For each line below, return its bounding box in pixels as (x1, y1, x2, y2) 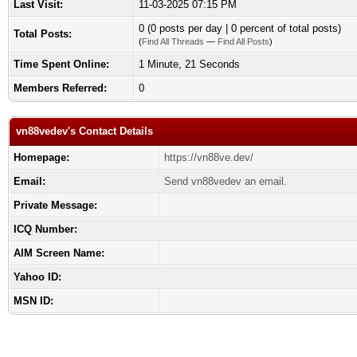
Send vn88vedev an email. (164, 175, 287, 187)
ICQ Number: (14, 223, 77, 235)
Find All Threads (142, 37, 204, 46)
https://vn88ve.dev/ (164, 151, 253, 163)
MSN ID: (14, 295, 53, 307)
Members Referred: (14, 82, 107, 94)
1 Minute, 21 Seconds (139, 58, 240, 70)
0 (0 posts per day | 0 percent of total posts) (139, 22, 341, 34)
